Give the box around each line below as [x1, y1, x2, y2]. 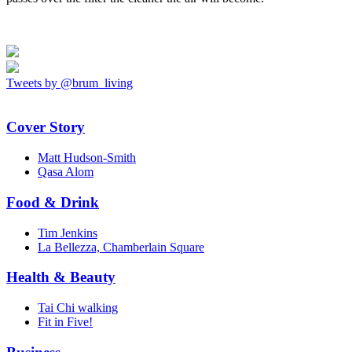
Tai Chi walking [38, 301, 118, 314]
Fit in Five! [38, 315, 93, 328]
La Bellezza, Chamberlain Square [38, 240, 204, 254]
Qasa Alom [38, 165, 93, 179]
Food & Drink [6, 193, 99, 211]
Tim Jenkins [38, 225, 97, 240]
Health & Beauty [6, 269, 115, 286]
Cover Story [6, 119, 85, 136]
